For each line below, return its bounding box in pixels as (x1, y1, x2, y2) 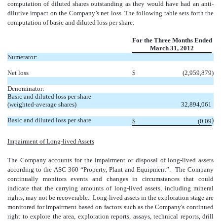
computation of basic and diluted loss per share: (7, 19, 135, 27)
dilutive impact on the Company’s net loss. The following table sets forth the (7, 9, 214, 17)
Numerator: (7, 53, 37, 61)
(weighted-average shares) (7, 101, 76, 109)
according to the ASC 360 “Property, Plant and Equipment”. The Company (7, 166, 214, 174)
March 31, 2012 (150, 44, 194, 52)
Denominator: (7, 85, 44, 93)
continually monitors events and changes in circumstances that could (7, 175, 214, 183)
